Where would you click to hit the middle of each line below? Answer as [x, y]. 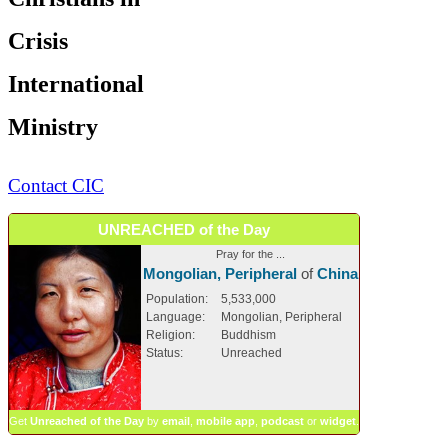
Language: [175, 316]
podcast [282, 420]
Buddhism [248, 334]
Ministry [53, 126]
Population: [177, 298]
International [76, 83]
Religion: [170, 334]
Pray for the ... [250, 253]
